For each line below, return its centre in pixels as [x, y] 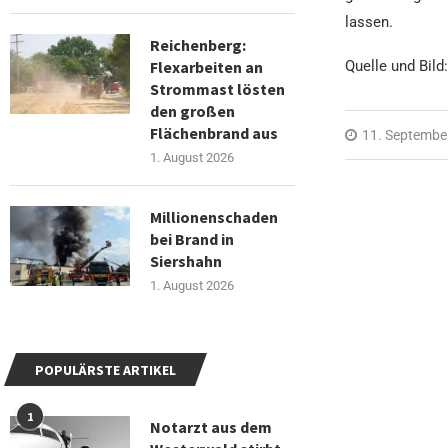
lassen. [370, 22]
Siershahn [186, 260]
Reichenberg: [198, 44]
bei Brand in [192, 238]
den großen [192, 110]
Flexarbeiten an [206, 66]
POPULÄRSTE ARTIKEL [105, 369]
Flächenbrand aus [214, 132]
